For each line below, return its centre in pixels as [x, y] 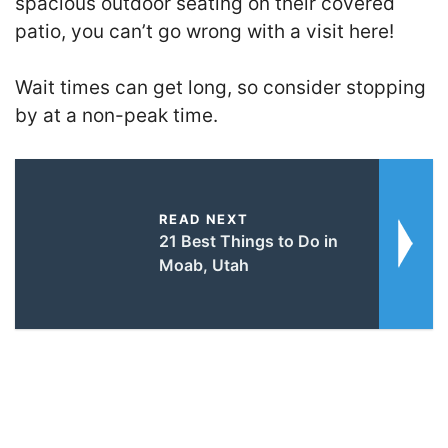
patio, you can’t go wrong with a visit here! [204, 31]
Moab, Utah [203, 264]
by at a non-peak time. [116, 115]
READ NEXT [203, 218]
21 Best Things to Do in [248, 240]
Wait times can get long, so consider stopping [220, 87]
